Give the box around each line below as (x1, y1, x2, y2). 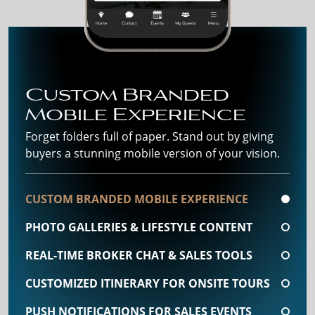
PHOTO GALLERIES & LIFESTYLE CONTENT (25, 219, 252, 235)
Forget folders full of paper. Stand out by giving (25, 128, 274, 144)
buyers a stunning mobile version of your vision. (25, 145, 280, 161)
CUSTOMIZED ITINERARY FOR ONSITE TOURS (25, 275, 270, 291)
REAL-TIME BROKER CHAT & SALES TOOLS (25, 247, 252, 263)
